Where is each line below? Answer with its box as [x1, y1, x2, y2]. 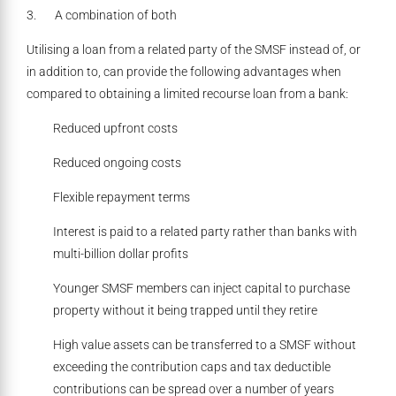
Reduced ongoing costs [53, 156, 181, 171]
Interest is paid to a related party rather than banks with [53, 225, 357, 240]
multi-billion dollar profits [53, 247, 188, 262]
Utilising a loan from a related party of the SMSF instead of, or [27, 42, 361, 57]
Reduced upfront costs [53, 121, 178, 136]
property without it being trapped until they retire [53, 303, 317, 318]
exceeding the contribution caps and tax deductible [53, 360, 331, 375]
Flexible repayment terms [53, 190, 190, 205]
